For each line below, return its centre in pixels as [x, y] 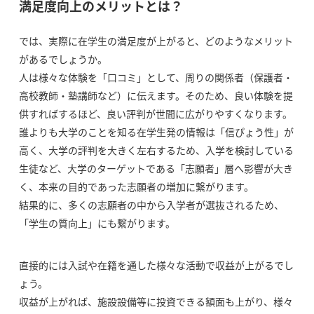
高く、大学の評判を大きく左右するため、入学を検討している [156, 150]
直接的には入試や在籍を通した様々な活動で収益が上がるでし [156, 265]
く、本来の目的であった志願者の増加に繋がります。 [136, 186]
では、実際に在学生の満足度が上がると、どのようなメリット [156, 41]
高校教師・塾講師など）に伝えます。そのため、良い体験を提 [156, 95]
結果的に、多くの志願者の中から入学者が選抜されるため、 [151, 205]
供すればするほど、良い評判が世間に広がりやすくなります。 [155, 114]
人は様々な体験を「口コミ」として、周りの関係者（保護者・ [156, 77]
